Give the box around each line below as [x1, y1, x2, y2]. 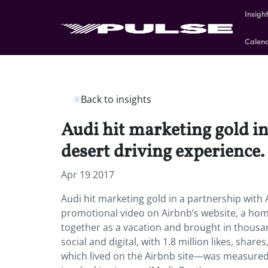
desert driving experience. [61, 139, 264, 165]
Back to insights [81, 93, 151, 106]
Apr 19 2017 [61, 168, 114, 181]
